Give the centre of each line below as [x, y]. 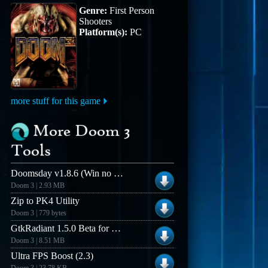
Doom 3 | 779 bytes [39, 213]
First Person [131, 10]
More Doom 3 [82, 132]
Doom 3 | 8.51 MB [38, 241]
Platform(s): [103, 32]
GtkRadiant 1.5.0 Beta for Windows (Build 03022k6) [116, 229]
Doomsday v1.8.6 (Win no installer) [119, 173]
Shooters [96, 21]
